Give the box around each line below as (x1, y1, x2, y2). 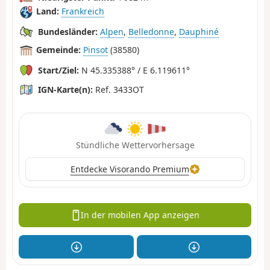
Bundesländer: (38, 25, 98, 37)
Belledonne (128, 25, 174, 37)
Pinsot (83, 44, 108, 56)
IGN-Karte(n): (38, 83, 93, 95)
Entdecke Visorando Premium (70, 163, 189, 175)
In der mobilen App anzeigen (81, 209, 200, 221)
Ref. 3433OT (93, 83, 144, 95)
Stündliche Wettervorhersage (75, 139, 195, 151)
